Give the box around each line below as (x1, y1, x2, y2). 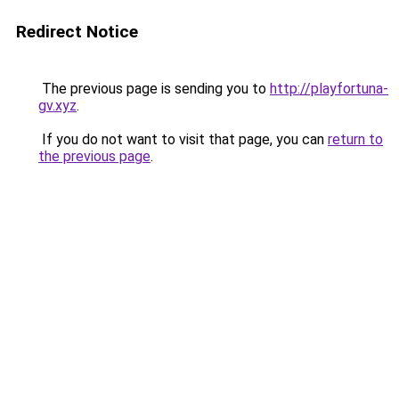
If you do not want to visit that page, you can (38, 131, 328, 148)
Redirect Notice (16, 21, 138, 42)
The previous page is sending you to (38, 80, 270, 97)
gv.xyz (38, 97, 77, 114)
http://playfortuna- (270, 80, 388, 97)
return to (328, 131, 383, 148)
